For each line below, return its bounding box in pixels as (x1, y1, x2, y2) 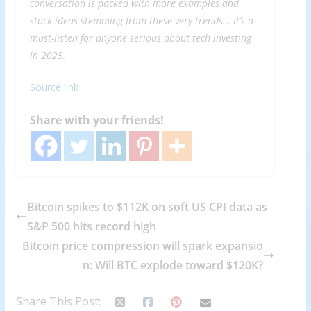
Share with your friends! (29, 112, 164, 128)
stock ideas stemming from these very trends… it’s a (29, 14, 253, 28)
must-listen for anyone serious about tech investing (29, 31, 251, 45)
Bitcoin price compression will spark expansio (22, 238, 264, 254)
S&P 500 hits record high (26, 219, 156, 235)
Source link (29, 81, 78, 94)
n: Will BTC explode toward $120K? (83, 258, 264, 274)
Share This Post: (15, 294, 101, 310)
